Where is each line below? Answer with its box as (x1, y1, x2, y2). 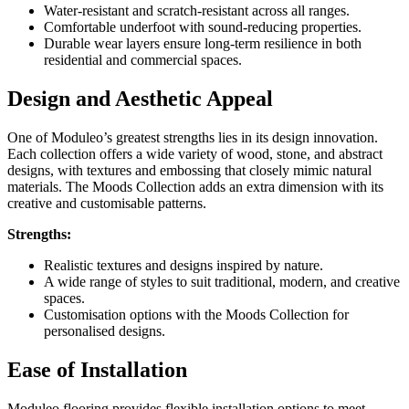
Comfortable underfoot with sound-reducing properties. (44, 18, 362, 35)
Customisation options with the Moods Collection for (44, 306, 349, 322)
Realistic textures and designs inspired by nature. (44, 257, 323, 273)
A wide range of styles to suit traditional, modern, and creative (44, 273, 400, 289)
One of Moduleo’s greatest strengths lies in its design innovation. (7, 129, 378, 145)
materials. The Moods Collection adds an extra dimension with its (7, 178, 383, 194)
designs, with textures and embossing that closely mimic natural (7, 162, 372, 178)
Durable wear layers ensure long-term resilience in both (44, 35, 362, 51)
